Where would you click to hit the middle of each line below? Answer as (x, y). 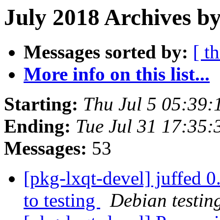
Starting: (41, 104)
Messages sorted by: (106, 52)
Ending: (37, 126)
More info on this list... (117, 74)
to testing (62, 200)
